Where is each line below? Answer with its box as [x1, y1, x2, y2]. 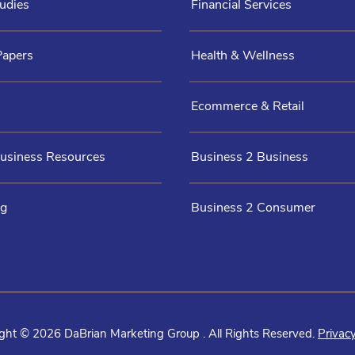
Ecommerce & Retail [190, 97, 304, 116]
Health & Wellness [190, 47, 295, 65]
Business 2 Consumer [190, 199, 315, 217]
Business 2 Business [190, 148, 308, 166]
